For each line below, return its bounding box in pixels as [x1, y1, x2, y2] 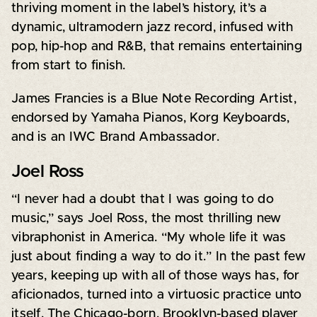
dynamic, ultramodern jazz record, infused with [11, 21, 294, 34]
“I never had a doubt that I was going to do [11, 192, 274, 206]
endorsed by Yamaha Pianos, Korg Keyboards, [11, 111, 290, 125]
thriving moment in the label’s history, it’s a [11, 1, 267, 15]
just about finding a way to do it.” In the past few [11, 250, 306, 263]
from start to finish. [11, 59, 126, 72]
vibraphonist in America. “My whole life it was [11, 231, 287, 244]
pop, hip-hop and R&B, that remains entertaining [11, 40, 302, 53]
